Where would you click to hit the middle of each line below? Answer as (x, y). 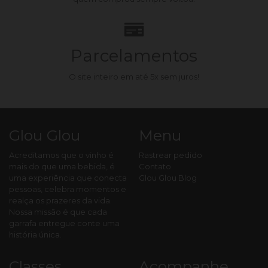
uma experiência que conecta (68, 178)
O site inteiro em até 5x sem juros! (134, 77)
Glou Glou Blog (167, 178)
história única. (35, 234)
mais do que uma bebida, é (62, 166)
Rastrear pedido (170, 155)
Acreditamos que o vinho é (61, 155)
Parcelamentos (134, 56)
